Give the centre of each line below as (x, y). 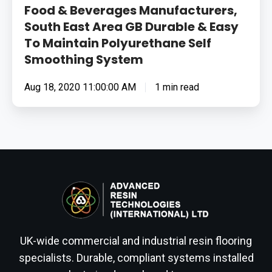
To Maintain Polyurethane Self (118, 43)
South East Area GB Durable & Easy (131, 26)
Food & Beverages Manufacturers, (131, 10)
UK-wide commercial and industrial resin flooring (136, 241)
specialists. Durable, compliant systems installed (136, 258)
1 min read (177, 87)
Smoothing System (84, 59)
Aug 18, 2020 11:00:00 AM (80, 87)
